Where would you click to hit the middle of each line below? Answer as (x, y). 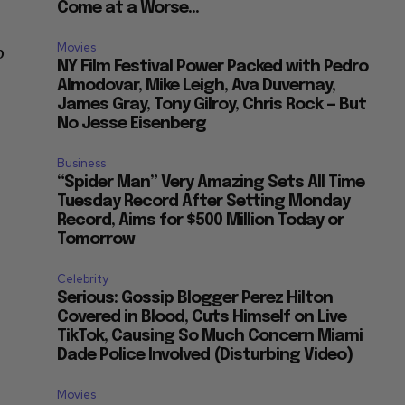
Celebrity (83, 279)
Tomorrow (96, 240)
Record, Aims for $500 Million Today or (201, 221)
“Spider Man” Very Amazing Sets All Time (211, 183)
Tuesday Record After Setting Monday (204, 202)
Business (82, 164)
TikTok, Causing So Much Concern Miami (210, 337)
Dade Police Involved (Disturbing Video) (205, 356)
